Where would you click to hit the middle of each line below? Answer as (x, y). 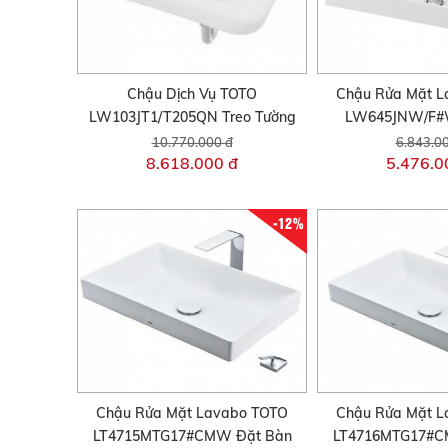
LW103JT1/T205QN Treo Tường (192, 116)
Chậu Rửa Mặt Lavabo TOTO (192, 413)
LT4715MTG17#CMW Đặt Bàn (192, 436)
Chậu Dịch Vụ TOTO (192, 93)
